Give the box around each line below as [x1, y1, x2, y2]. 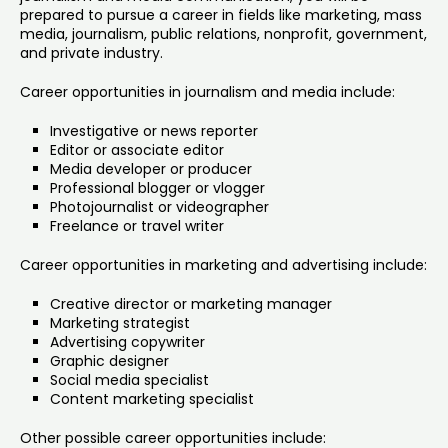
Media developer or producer [50, 158, 252, 179]
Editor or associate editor [50, 139, 224, 160]
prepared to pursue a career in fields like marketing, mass [20, 4, 422, 25]
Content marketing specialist [50, 388, 254, 409]
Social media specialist [50, 369, 209, 390]
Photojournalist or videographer [50, 196, 269, 217]
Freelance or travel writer [50, 215, 224, 236]
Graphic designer [50, 350, 169, 371]
